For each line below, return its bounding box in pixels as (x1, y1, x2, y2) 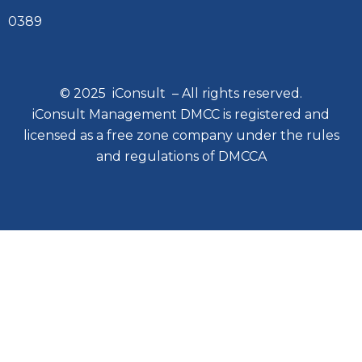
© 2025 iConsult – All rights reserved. (60, 86, 302, 101)
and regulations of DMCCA (95, 149, 267, 164)
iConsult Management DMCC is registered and (32, 107, 330, 122)
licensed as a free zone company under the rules (23, 128, 339, 143)
